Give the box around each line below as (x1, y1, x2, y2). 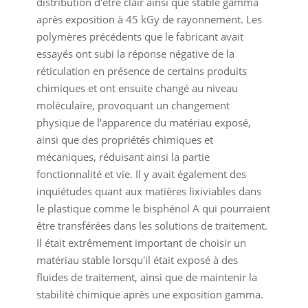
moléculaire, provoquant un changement (36, 98, 230, 113)
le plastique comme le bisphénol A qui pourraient (36, 201, 270, 216)
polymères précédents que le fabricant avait (36, 30, 243, 44)
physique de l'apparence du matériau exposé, (36, 115, 251, 130)
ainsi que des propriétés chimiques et (36, 133, 213, 147)
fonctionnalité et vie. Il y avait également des (36, 167, 246, 181)
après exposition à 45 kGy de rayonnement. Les (36, 12, 262, 27)
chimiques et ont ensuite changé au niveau (36, 81, 238, 96)
